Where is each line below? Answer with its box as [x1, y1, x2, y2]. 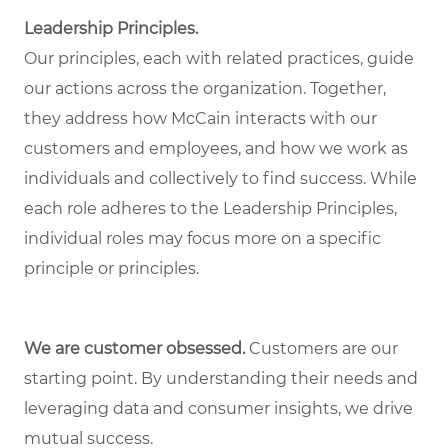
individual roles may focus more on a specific [24, 229, 381, 249]
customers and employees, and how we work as [24, 139, 408, 159]
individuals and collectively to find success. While [24, 169, 417, 189]
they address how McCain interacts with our [24, 109, 377, 129]
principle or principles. [24, 259, 199, 279]
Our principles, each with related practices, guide [24, 49, 414, 69]
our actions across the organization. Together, [24, 79, 386, 99]
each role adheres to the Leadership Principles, [24, 199, 397, 219]
